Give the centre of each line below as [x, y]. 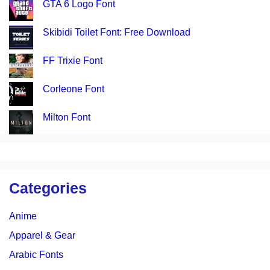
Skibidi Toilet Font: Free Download [117, 32]
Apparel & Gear [42, 235]
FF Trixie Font [73, 61]
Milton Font [67, 117]
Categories [48, 188]
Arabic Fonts [36, 255]
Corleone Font [74, 89]
